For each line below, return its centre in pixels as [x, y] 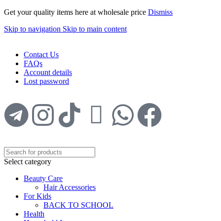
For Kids [37, 196]
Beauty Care [43, 178]
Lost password [46, 81]
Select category [28, 162]
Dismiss [160, 12]
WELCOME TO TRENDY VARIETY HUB [79, 38]
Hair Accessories [70, 187]
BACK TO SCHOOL [78, 205]
